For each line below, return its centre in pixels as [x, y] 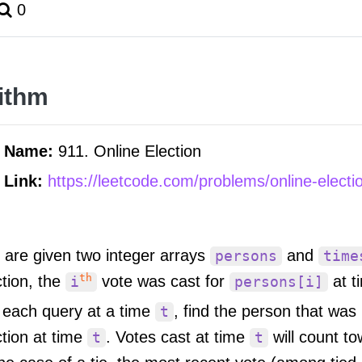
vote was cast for [163, 281]
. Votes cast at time [178, 337]
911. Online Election [130, 151]
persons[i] [279, 282]
